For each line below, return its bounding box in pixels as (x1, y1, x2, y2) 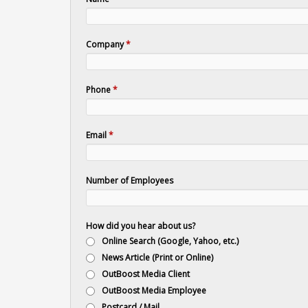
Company (86, 38, 126, 50)
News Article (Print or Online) (102, 252, 214, 263)
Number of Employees (86, 175, 174, 186)
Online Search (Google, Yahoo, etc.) (102, 235, 239, 247)
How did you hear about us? (86, 220, 196, 232)
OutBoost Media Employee (102, 285, 207, 296)
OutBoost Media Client (102, 268, 190, 280)
